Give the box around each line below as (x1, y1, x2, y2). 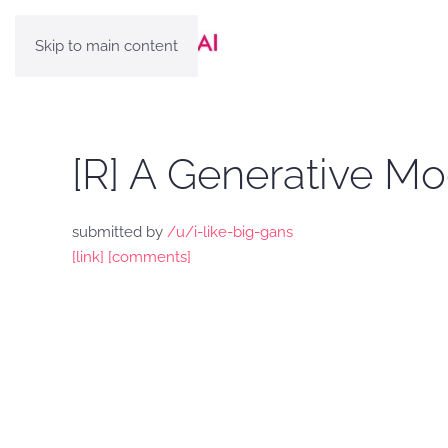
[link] (72, 248, 104, 266)
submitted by (72, 223, 167, 241)
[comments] (108, 248, 191, 266)
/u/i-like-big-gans (167, 223, 293, 241)
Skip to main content (35, 37, 178, 55)
